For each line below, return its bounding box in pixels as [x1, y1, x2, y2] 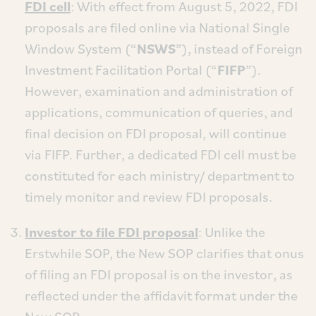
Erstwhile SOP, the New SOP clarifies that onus [25, 244, 304, 262]
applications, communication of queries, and [25, 103, 293, 121]
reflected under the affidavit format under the [25, 286, 298, 305]
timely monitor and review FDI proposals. [25, 188, 272, 206]
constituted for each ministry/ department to [25, 166, 295, 185]
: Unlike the [198, 223, 265, 241]
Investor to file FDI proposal [25, 223, 198, 241]
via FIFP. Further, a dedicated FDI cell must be [25, 145, 296, 164]
